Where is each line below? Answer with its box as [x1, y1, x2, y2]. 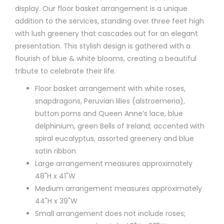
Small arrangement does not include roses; [35, 208, 185, 218]
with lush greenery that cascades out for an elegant [15, 28, 198, 38]
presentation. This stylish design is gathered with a [15, 40, 190, 51]
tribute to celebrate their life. [15, 65, 116, 76]
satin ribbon [35, 145, 76, 156]
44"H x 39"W [35, 195, 77, 206]
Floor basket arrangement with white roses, [35, 83, 185, 93]
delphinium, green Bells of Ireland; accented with [35, 120, 204, 131]
